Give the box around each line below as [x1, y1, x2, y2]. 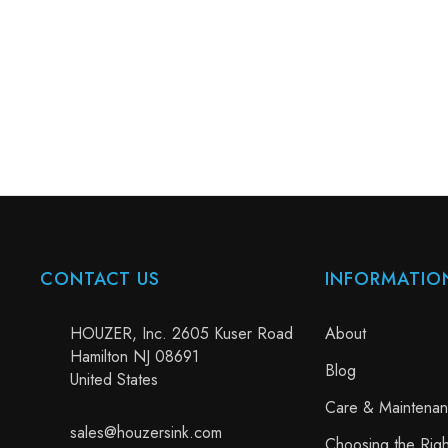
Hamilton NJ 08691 [70, 344, 199, 368]
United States [70, 367, 158, 391]
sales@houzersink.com [70, 420, 222, 444]
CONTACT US [40, 265, 160, 292]
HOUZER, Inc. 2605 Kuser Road [70, 321, 293, 345]
